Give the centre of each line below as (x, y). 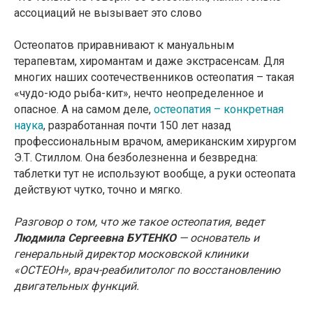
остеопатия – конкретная (219, 110)
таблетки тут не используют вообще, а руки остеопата (155, 174)
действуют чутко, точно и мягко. (98, 190)
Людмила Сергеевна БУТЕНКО (95, 238)
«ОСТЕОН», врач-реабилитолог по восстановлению (147, 270)
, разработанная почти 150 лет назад (137, 126)
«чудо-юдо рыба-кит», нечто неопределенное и (139, 94)
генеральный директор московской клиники (131, 254)
